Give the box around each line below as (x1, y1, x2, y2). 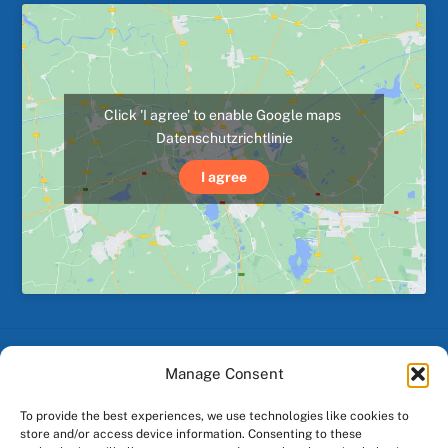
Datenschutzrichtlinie (155, 129, 293, 146)
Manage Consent (164, 365, 284, 382)
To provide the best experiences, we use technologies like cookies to (20, 409, 409, 423)
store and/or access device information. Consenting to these (20, 427, 362, 441)
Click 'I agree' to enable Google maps (104, 106, 344, 123)
